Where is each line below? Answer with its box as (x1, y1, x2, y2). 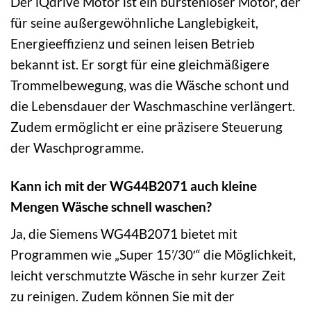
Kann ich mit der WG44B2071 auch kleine (10, 177, 257, 194)
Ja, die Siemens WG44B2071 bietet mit (10, 226, 237, 242)
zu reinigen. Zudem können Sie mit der (10, 288, 235, 305)
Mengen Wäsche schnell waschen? (10, 198, 212, 215)
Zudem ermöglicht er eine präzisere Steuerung (10, 118, 283, 135)
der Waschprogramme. (10, 139, 144, 155)
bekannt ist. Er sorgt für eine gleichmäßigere (10, 56, 269, 72)
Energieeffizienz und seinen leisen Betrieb (10, 35, 255, 51)
